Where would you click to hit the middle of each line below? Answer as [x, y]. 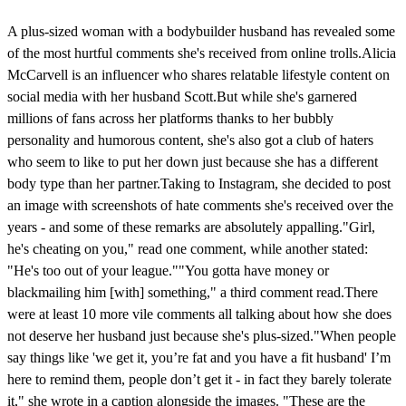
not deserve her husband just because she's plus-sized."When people [202, 335]
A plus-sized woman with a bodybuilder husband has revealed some [201, 31]
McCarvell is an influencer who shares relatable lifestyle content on [198, 74]
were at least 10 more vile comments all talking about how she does [199, 314]
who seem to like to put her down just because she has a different [193, 161]
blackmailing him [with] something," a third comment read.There [193, 292]
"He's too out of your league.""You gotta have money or [168, 270]
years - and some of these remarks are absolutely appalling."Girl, [191, 227]
